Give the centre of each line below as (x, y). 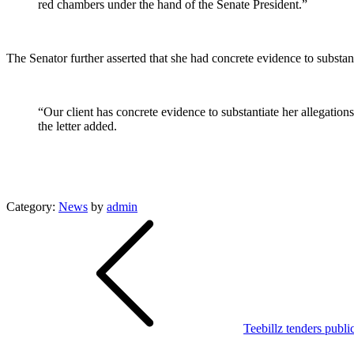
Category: (32, 206)
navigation (48, 245)
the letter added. (77, 126)
